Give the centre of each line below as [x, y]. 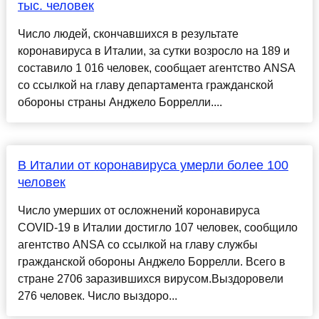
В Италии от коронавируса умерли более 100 [153, 166]
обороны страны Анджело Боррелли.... [120, 103]
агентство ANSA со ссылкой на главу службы [137, 245]
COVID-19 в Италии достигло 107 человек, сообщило [157, 228]
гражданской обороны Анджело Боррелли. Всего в [151, 262]
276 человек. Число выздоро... [97, 296]
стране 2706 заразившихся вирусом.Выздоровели [150, 279]
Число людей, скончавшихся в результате [128, 34]
